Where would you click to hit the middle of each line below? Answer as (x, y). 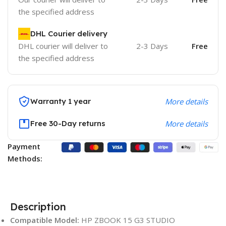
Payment (24, 146)
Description (38, 206)
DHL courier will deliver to (63, 46)
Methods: (25, 158)
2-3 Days (152, 46)
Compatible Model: (46, 220)
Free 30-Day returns (68, 123)
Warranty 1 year (61, 101)
